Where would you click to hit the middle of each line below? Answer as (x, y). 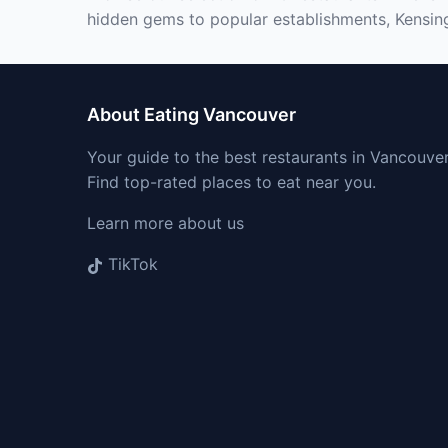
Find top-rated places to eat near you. (231, 182)
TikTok (130, 264)
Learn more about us (165, 223)
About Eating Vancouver (191, 114)
